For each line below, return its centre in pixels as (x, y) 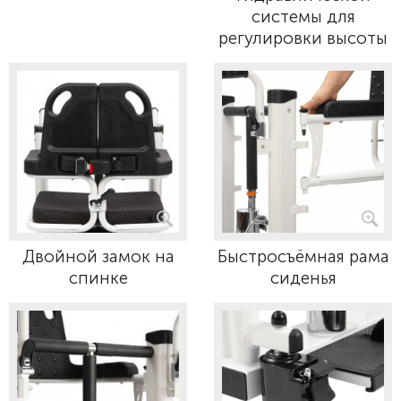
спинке (98, 278)
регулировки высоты (303, 38)
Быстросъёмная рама (303, 256)
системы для (303, 17)
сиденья (303, 278)
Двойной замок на (98, 256)
